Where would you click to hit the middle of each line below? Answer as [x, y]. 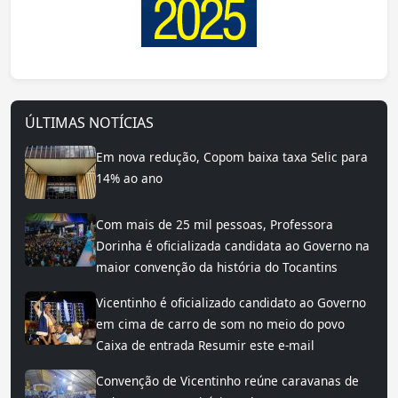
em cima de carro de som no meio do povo [220, 324]
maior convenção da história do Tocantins [217, 267]
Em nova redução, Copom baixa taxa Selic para [232, 157]
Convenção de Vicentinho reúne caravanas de [227, 381]
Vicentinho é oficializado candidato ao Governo [231, 303]
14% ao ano [129, 179]
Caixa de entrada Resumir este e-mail [205, 346]
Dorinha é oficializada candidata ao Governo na [233, 246]
